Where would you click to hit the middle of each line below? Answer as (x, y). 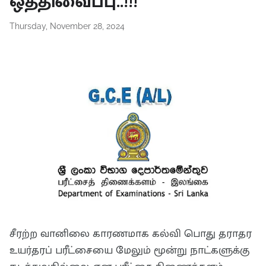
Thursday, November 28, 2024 (67, 26)
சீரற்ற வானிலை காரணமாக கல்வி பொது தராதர (131, 234)
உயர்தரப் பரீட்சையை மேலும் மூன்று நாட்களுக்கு (129, 251)
